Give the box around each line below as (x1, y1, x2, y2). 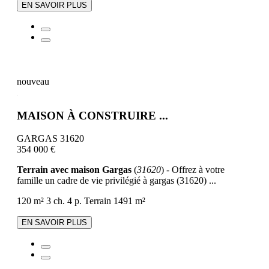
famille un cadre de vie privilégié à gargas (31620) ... (17, 175, 216, 186)
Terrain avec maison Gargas (17, 165, 131, 175)
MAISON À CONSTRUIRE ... (17, 109, 168, 122)
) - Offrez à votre (161, 165, 225, 175)
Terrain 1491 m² (84, 196, 145, 207)
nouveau (17, 76, 49, 86)
